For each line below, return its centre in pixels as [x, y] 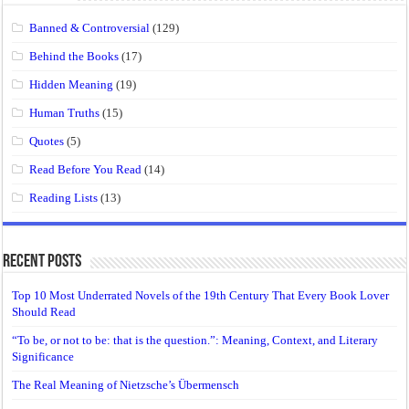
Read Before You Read [86, 169]
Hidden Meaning [72, 84]
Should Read [44, 311]
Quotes [47, 141]
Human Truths [65, 112]
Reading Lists [64, 197]
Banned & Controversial [90, 27]
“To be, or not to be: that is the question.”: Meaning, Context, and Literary [195, 340]
